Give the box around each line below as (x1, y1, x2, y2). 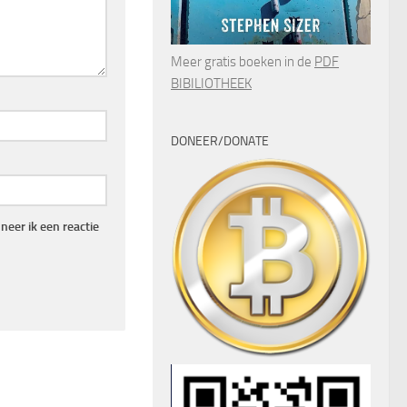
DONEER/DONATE (171, 134, 269, 150)
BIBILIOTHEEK (171, 75, 252, 93)
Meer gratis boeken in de (171, 54, 314, 71)
